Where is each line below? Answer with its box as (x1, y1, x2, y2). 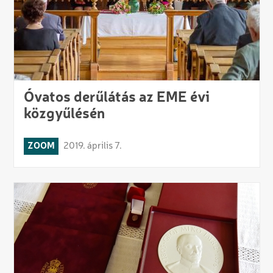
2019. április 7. (63, 141, 122, 152)
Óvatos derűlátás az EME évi (23, 91, 210, 106)
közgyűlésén (23, 107, 105, 122)
